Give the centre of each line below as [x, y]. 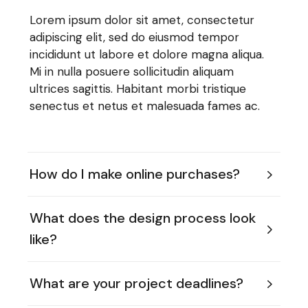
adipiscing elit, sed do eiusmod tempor [135, 37]
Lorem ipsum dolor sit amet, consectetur [142, 20]
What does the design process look [143, 218]
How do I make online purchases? [135, 174]
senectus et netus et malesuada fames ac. [145, 106]
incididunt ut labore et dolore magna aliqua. [147, 54]
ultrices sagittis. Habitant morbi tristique [138, 89]
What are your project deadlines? [137, 283]
